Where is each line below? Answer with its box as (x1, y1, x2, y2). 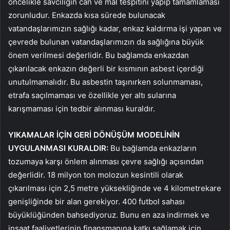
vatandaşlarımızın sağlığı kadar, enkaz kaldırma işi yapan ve (8, 23, 222, 33)
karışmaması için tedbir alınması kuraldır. (8, 103, 155, 113)
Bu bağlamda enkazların (108, 143, 197, 153)
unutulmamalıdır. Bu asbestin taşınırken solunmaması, (8, 76, 203, 87)
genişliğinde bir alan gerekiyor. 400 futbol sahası (8, 196, 185, 206)
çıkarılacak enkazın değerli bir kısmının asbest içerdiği (8, 63, 204, 73)
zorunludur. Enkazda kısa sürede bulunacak (8, 10, 165, 20)
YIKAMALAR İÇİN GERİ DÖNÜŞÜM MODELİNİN (8, 129, 180, 140)
